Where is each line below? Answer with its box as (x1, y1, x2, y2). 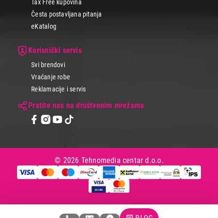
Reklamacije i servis (31, 85, 86, 93)
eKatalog (31, 22, 56, 31)
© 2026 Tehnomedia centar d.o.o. (54, 156, 163, 165)
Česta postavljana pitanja (31, 10, 102, 18)
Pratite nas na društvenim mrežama (28, 100, 145, 110)
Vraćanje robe (31, 73, 70, 81)
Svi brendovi (31, 60, 65, 69)
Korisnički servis (28, 46, 82, 55)
